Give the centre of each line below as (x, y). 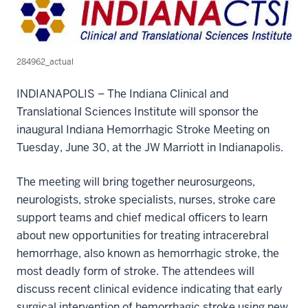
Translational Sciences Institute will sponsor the (137, 111)
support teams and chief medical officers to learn (142, 217)
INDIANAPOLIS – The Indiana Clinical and (123, 93)
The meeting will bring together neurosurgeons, (136, 181)
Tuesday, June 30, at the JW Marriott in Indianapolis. (150, 147)
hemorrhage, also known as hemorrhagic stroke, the (148, 253)
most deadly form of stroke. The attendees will (135, 271)
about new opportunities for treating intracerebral (143, 235)
